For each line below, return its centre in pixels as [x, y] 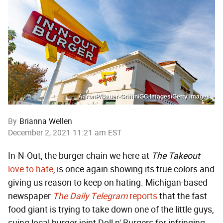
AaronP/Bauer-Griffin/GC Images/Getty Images [144, 96]
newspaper [30, 196]
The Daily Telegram [90, 196]
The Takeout [176, 156]
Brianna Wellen [46, 121]
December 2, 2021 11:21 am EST [65, 132]
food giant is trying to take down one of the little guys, [111, 209]
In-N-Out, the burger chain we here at [80, 156]
